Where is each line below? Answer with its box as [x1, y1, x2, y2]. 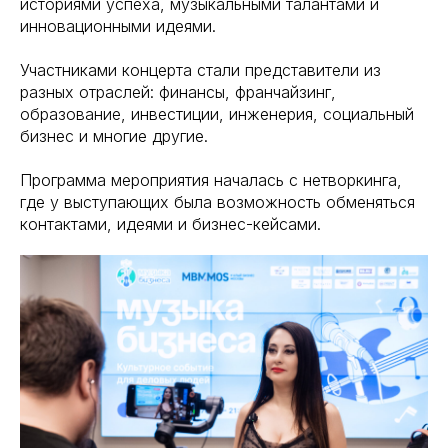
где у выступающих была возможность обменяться [20, 192, 415, 212]
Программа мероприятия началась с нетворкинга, [20, 170, 402, 190]
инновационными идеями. [20, 16, 216, 36]
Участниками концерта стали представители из [20, 60, 381, 80]
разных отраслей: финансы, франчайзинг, [20, 82, 336, 102]
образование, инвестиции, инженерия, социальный [20, 104, 414, 124]
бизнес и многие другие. [20, 126, 208, 146]
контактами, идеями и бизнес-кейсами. [20, 214, 321, 234]
